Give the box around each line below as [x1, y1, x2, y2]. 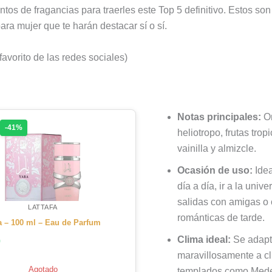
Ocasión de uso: [177, 165, 253, 175]
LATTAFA [28, 203, 58, 211]
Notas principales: [177, 111, 261, 122]
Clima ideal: [177, 234, 231, 245]
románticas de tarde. [177, 212, 265, 223]
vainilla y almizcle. [177, 143, 256, 154]
